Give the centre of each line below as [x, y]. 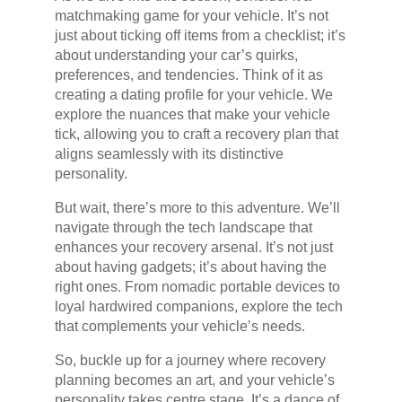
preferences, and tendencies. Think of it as [188, 75]
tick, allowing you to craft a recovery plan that [196, 135]
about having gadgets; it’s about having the [190, 267]
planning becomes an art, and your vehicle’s [194, 380]
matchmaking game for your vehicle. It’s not [191, 16]
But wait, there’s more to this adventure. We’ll [197, 208]
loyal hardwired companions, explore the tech [198, 307]
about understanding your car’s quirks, [176, 56]
